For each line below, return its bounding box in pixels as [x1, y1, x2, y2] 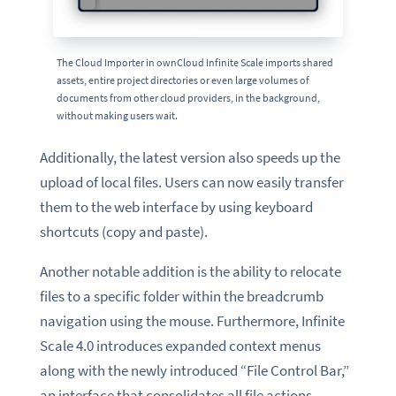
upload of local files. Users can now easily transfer [39, 171, 344, 192]
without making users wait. [56, 108, 178, 122]
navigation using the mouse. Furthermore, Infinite [39, 310, 345, 331]
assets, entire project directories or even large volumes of [56, 72, 309, 87]
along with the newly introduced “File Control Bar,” [39, 360, 349, 380]
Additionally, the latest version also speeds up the [39, 147, 340, 167]
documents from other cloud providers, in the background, [56, 90, 320, 104]
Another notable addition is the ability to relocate [39, 261, 341, 281]
